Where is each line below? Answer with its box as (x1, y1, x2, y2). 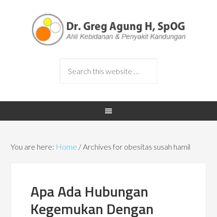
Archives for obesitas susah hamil (81, 142, 191, 151)
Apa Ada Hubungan (31, 180, 149, 202)
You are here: (11, 142, 56, 151)
